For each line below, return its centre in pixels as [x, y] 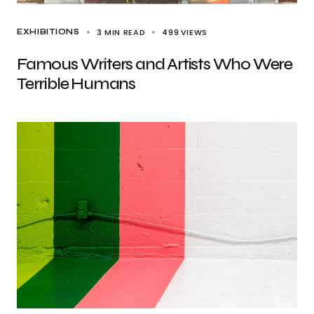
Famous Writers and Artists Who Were [155, 64]
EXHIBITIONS [48, 32]
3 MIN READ [121, 32]
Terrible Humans [76, 84]
